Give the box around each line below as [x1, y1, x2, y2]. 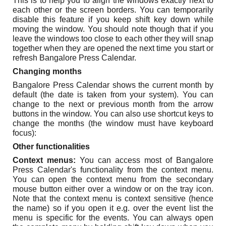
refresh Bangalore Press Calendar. [13, 53, 137, 62]
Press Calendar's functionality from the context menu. [13, 165, 213, 174]
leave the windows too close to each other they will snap [13, 34, 213, 43]
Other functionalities [13, 142, 90, 151]
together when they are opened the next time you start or [13, 44, 213, 52]
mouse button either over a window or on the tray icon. [13, 185, 213, 193]
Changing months [13, 67, 82, 76]
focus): [13, 129, 37, 137]
